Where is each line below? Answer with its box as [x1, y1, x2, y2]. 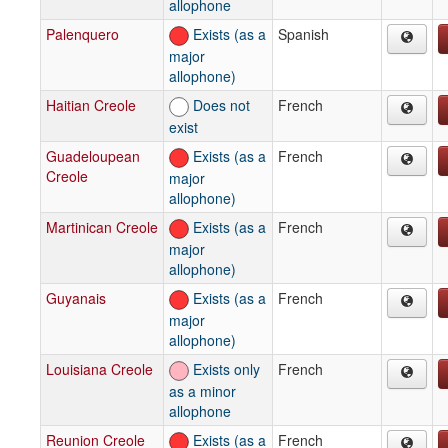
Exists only [189, 358, 260, 379]
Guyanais [46, 287, 106, 308]
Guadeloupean [46, 145, 140, 166]
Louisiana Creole [46, 358, 153, 379]
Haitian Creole [46, 94, 136, 115]
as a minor [169, 380, 236, 401]
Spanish [278, 23, 329, 44]
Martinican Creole [46, 216, 158, 237]
